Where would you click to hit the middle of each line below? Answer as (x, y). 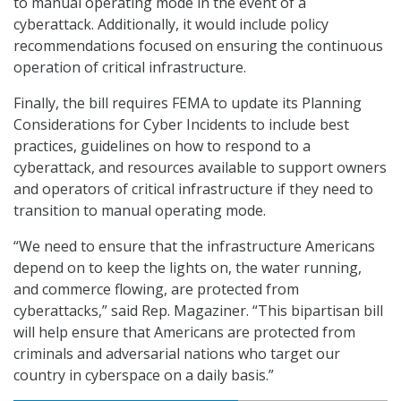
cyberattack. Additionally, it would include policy (171, 25)
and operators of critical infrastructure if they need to (193, 189)
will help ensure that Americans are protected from (184, 333)
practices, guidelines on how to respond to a (162, 146)
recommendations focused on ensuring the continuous (198, 46)
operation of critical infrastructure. (130, 68)
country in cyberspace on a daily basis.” (144, 375)
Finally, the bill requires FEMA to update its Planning (188, 103)
